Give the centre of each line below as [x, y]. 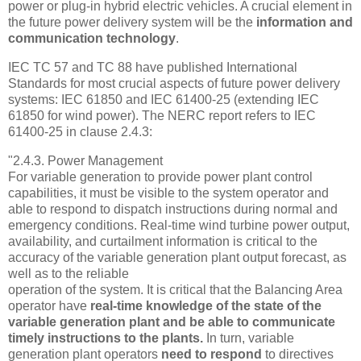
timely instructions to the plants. [106, 338]
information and [305, 23]
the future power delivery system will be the [132, 23]
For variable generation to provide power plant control [160, 176]
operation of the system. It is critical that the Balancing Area [175, 289]
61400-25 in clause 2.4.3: [80, 132]
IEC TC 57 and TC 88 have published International [153, 68]
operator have [49, 305]
